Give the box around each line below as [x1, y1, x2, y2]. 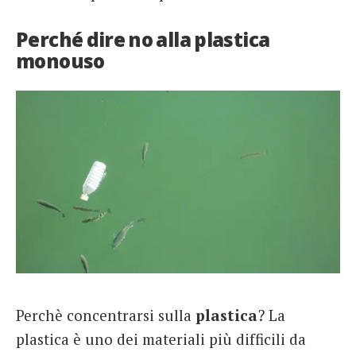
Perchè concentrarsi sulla [16, 305, 195, 326]
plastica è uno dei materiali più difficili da [16, 329, 306, 350]
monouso [16, 47, 105, 74]
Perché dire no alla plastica [16, 25, 270, 52]
